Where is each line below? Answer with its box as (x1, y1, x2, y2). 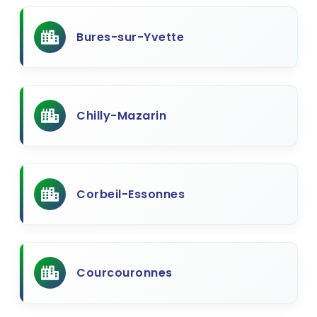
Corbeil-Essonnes (76, 186, 185, 202)
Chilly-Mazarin (76, 108, 166, 124)
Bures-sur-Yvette (76, 29, 184, 45)
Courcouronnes (76, 265, 173, 281)
